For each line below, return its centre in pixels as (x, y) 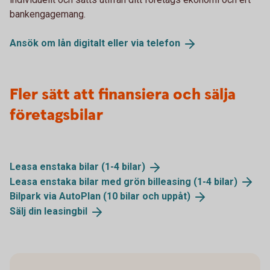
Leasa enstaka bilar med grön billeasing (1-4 (112, 181)
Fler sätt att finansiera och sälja (123, 95)
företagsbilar (56, 115)
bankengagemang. (48, 14)
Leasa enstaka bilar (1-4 (66, 166)
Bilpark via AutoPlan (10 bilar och (86, 196)
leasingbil (66, 212)
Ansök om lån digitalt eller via (78, 43)
